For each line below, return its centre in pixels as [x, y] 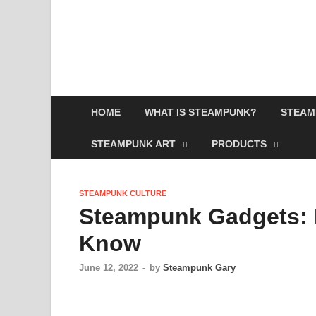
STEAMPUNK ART [133, 144]
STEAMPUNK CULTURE [123, 193]
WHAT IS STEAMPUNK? [201, 112]
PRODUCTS [239, 144]
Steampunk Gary [199, 268]
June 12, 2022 [109, 268]
